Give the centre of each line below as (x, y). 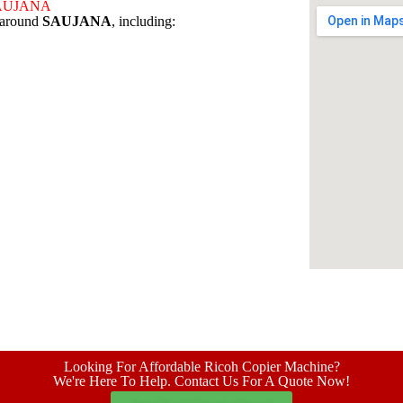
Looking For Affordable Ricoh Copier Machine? (201, 367)
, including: (144, 21)
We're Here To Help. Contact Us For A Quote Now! (201, 381)
